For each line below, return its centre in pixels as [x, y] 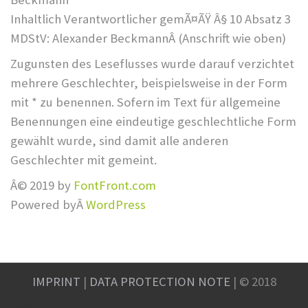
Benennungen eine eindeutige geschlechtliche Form [153, 121]
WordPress [116, 205]
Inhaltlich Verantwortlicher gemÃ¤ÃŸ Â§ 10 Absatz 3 [151, 19]
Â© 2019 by [42, 186]
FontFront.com [115, 186]
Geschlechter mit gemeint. [84, 159]
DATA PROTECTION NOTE [159, 281]
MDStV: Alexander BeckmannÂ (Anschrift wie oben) [148, 38]
